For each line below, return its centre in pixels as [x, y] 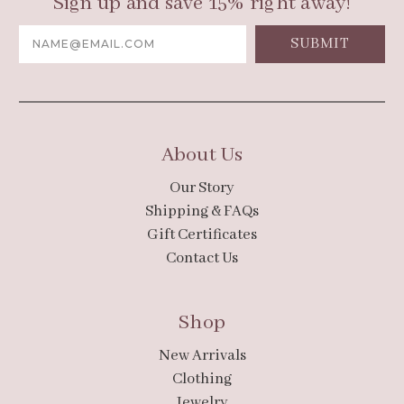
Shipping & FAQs [202, 211]
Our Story [202, 188]
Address [44, 44]
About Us [202, 155]
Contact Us [202, 258]
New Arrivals [202, 355]
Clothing [202, 379]
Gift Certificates [202, 234]
